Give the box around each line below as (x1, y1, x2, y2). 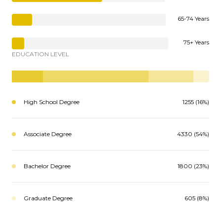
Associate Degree (24, 130, 72, 138)
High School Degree (24, 98, 79, 106)
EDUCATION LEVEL (12, 50, 69, 58)
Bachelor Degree (24, 162, 71, 170)
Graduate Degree (24, 194, 73, 202)
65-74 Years (178, 15, 209, 23)
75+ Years (184, 38, 209, 46)
